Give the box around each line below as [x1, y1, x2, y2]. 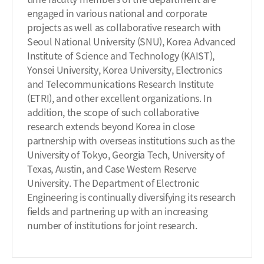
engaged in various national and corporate [27, 6, 207, 20]
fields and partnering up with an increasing [27, 204, 208, 218]
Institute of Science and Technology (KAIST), [27, 48, 214, 62]
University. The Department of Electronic [27, 176, 199, 190]
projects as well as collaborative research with [27, 20, 221, 34]
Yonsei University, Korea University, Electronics [27, 62, 222, 77]
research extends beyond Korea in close [27, 119, 195, 133]
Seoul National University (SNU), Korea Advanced [27, 34, 236, 48]
